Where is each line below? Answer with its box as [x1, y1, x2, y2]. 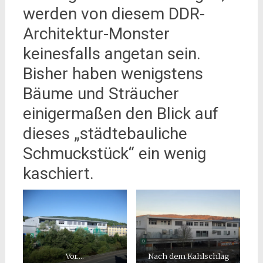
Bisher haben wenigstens [22, 63, 203, 83]
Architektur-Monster [22, 23, 170, 43]
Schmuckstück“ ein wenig [22, 143, 206, 163]
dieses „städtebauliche [22, 123, 187, 143]
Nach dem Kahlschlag [147, 251, 229, 261]
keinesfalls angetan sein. [22, 43, 201, 63]
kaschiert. [22, 163, 94, 183]
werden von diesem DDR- [22, 4, 205, 23]
